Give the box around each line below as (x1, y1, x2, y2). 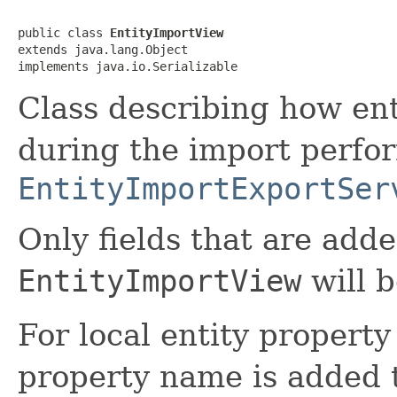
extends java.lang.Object (18, 42, 188, 57)
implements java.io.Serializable (18, 58, 237, 74)
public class (18, 25, 110, 40)
